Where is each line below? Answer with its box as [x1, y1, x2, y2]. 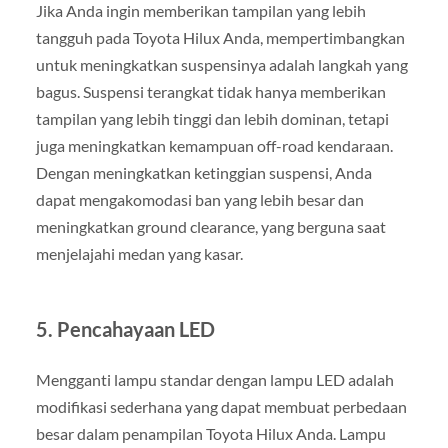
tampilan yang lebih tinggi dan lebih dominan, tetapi [35, 108, 389, 128]
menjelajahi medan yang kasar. [35, 243, 243, 263]
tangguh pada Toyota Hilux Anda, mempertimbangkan [35, 27, 405, 47]
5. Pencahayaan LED [35, 316, 215, 341]
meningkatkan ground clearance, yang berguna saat [35, 216, 386, 236]
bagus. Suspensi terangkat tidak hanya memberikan [35, 81, 386, 101]
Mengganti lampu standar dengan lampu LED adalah [35, 369, 394, 389]
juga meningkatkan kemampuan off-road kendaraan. [35, 135, 393, 155]
